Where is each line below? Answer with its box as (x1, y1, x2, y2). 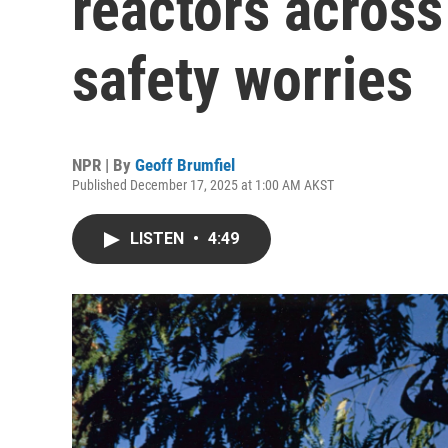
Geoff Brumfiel (135, 155, 235, 175)
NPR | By (72, 155, 135, 175)
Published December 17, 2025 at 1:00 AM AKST (72, 177, 334, 193)
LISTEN (130, 229, 188, 248)
